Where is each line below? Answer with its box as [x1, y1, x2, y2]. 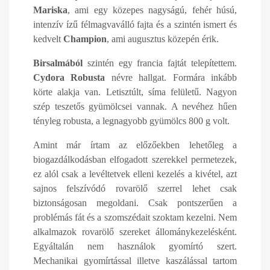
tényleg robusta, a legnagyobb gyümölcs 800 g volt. [33, 116, 230, 126]
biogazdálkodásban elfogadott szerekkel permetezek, [33, 154, 237, 165]
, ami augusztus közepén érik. [107, 34, 219, 44]
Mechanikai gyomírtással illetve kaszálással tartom [33, 256, 237, 266]
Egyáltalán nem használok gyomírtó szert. [33, 241, 237, 251]
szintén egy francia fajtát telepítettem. [87, 58, 237, 68]
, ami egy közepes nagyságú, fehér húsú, [67, 5, 237, 15]
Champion [63, 34, 107, 44]
